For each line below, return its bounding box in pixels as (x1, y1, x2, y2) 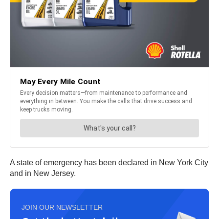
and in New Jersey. (10, 169, 76, 178)
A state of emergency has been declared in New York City (10, 158, 208, 167)
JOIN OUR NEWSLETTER (22, 203, 103, 212)
